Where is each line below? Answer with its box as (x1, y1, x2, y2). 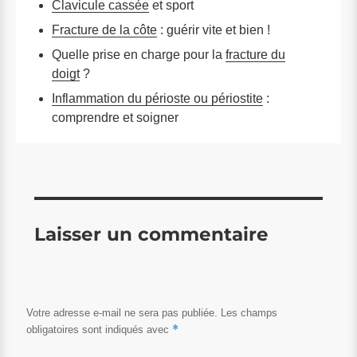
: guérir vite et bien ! (157, 23, 270, 37)
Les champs (221, 307, 277, 320)
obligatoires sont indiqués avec (26, 324, 172, 336)
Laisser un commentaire (34, 222, 269, 245)
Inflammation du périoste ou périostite (52, 92, 263, 106)
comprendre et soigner (52, 111, 178, 125)
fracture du (226, 48, 285, 62)
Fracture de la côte (52, 23, 157, 37)
